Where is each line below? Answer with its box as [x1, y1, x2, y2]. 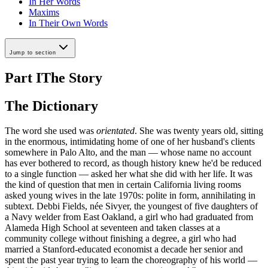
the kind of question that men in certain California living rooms [5, 179, 241, 190]
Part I [5, 69, 41, 86]
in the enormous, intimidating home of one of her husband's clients [5, 136, 255, 147]
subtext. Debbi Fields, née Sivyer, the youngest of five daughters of [5, 201, 258, 212]
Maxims [29, 7, 59, 17]
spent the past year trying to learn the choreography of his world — [5, 255, 257, 266]
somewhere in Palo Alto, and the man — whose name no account [5, 147, 251, 158]
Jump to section [10, 49, 56, 56]
